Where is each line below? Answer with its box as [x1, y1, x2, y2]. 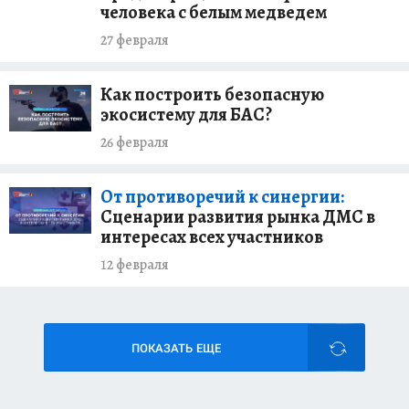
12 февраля [100, 255, 169, 276]
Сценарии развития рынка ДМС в [100, 204, 375, 230]
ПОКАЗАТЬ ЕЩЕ [131, 341, 221, 356]
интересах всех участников [100, 225, 323, 250]
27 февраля [100, 30, 169, 51]
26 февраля [100, 132, 169, 153]
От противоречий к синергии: [100, 184, 344, 210]
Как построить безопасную [100, 82, 324, 108]
